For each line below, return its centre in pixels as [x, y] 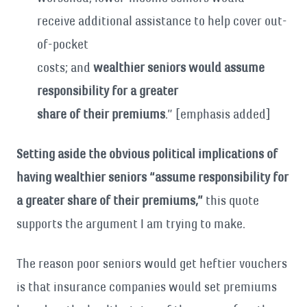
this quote [231, 200]
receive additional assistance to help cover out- [162, 21]
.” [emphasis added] [218, 114]
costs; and [65, 67]
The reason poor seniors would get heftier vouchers [152, 263]
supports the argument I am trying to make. [131, 224]
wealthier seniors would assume [179, 67]
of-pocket [63, 44]
